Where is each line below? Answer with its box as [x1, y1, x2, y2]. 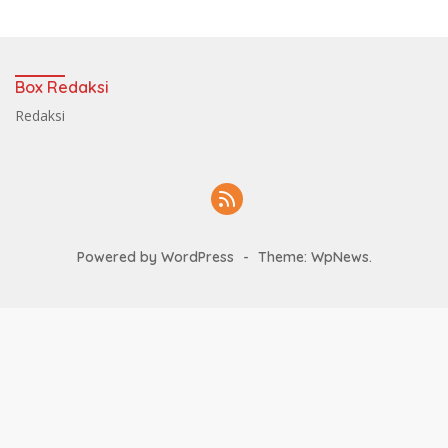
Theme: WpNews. [257, 248, 372, 267]
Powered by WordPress [76, 248, 234, 267]
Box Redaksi [15, 77, 109, 98]
